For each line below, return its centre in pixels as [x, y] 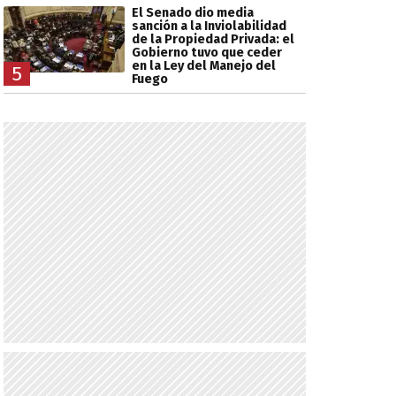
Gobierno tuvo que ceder [206, 53]
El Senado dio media [192, 13]
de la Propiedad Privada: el [213, 39]
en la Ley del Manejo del [203, 66]
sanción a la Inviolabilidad [209, 26]
